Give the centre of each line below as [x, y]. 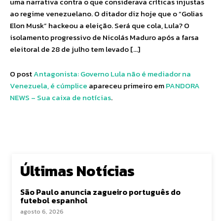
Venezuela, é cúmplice [49, 86]
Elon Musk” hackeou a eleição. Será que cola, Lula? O [100, 25]
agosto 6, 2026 [42, 212]
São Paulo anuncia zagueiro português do [100, 192]
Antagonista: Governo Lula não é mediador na [112, 74]
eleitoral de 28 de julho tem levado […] [75, 49]
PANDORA [183, 86]
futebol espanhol [54, 200]
